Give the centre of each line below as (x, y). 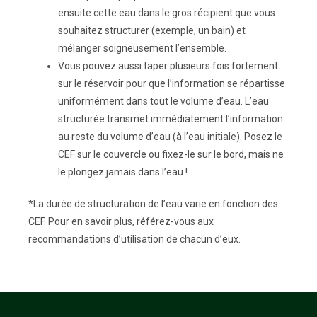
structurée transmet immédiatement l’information (171, 119)
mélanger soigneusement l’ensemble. (142, 48)
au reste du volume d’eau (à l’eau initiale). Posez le (170, 136)
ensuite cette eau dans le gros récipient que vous (167, 12)
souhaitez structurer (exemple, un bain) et (152, 30)
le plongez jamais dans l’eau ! (123, 172)
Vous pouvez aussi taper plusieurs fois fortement (168, 65)
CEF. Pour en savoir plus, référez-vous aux (121, 221)
